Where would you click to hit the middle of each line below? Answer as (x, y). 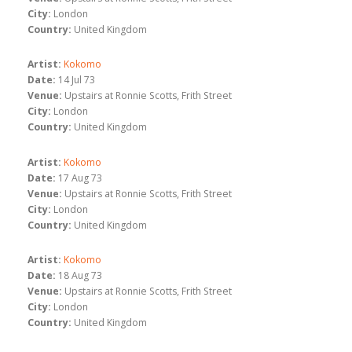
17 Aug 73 (80, 178)
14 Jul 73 (77, 80)
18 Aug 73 (80, 276)
